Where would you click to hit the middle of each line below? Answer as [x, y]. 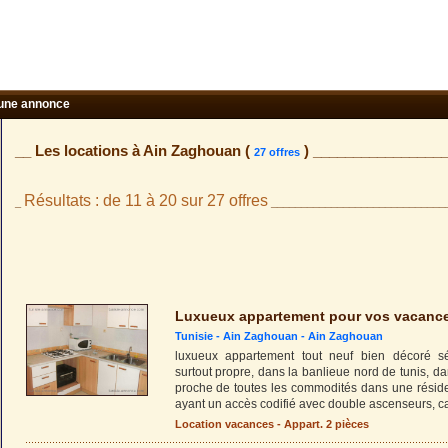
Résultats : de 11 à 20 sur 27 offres [145, 200]
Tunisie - [198, 336]
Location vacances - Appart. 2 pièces [271, 424]
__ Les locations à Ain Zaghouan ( [134, 151]
